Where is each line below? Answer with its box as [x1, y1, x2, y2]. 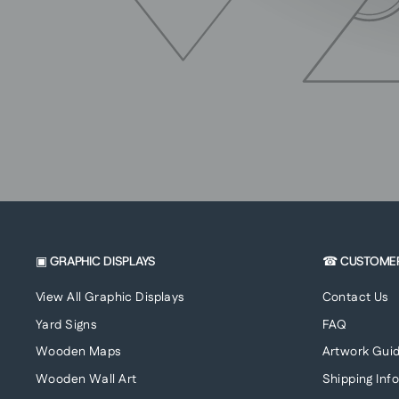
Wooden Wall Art [36, 370, 137, 388]
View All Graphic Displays [36, 289, 184, 307]
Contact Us [322, 289, 388, 307]
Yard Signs [36, 315, 97, 334]
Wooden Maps [36, 343, 121, 362]
